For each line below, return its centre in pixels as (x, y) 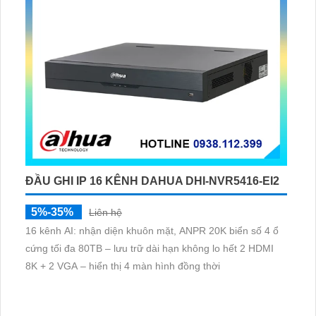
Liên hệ (105, 213)
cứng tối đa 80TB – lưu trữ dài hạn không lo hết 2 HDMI (150, 249)
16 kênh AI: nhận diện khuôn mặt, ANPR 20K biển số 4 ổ (152, 231)
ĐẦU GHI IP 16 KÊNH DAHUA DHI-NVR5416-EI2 (152, 181)
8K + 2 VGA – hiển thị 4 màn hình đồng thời (123, 266)
